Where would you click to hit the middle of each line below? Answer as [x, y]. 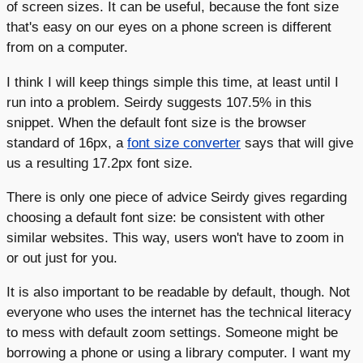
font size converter [184, 142]
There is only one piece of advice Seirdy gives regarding [177, 196]
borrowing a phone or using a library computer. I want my [179, 352]
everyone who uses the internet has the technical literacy [179, 312]
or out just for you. [62, 257]
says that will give [297, 142]
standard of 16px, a [67, 142]
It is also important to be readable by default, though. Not [178, 291]
